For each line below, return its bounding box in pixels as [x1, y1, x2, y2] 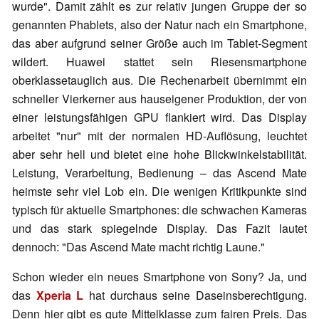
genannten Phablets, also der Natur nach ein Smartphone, [12, 16, 307, 33]
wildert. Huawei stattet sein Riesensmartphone [12, 53, 307, 70]
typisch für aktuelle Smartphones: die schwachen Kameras [12, 202, 307, 219]
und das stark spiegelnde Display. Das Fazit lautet [12, 220, 307, 237]
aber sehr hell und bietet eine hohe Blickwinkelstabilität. [12, 146, 307, 163]
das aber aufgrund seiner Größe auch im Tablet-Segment [12, 35, 307, 52]
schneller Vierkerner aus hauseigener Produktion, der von [12, 90, 307, 108]
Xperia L [36, 287, 84, 304]
